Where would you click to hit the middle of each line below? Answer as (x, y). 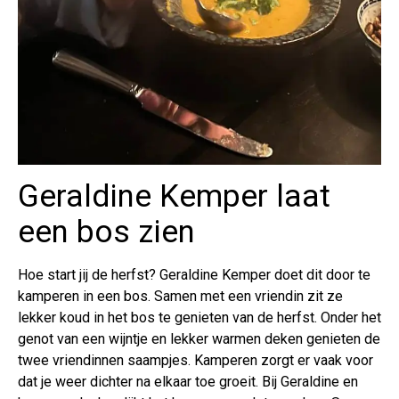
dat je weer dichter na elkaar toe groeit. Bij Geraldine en (188, 381)
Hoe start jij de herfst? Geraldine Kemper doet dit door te (194, 274)
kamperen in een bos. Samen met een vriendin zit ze (180, 296)
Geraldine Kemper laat (174, 196)
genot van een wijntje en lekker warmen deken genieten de (199, 338)
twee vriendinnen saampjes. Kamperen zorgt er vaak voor (195, 360)
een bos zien (106, 232)
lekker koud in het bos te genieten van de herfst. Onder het (199, 317)
